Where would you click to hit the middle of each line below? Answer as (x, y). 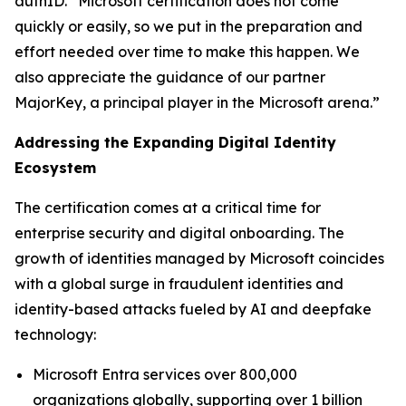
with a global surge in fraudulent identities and (179, 284)
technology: (57, 334)
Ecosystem (55, 168)
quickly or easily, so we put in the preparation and (188, 26)
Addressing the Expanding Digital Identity (175, 142)
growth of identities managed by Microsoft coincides (199, 258)
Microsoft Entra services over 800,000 (165, 374)
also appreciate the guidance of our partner (170, 77)
